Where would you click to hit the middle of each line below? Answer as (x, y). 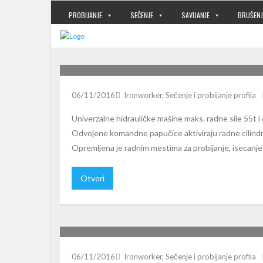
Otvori (92, 178)
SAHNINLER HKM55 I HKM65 (131, 61)
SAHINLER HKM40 (109, 222)
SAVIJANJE (195, 15)
